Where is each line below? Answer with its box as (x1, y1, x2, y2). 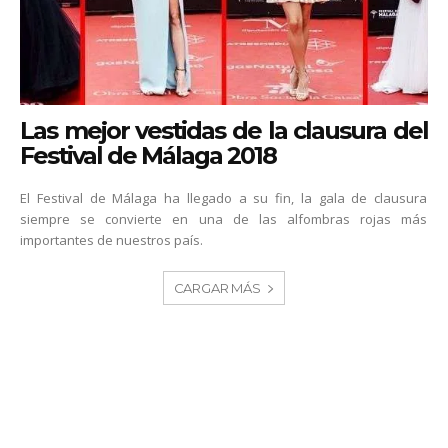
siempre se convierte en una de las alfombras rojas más (20, 210, 428, 229)
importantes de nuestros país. (20, 231, 204, 250)
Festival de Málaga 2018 (20, 141, 277, 171)
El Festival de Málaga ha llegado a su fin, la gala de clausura (20, 189, 428, 208)
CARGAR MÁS (173, 280, 261, 297)
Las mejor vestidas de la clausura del (20, 116, 428, 146)
